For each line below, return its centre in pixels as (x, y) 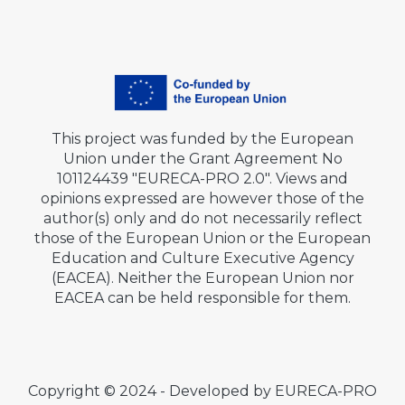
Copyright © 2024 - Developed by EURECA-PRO (202, 391)
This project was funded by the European (202, 138)
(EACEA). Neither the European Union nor (202, 278)
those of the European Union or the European (202, 238)
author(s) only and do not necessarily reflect (202, 218)
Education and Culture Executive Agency (202, 258)
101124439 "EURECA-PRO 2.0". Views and (202, 178)
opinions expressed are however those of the (202, 198)
